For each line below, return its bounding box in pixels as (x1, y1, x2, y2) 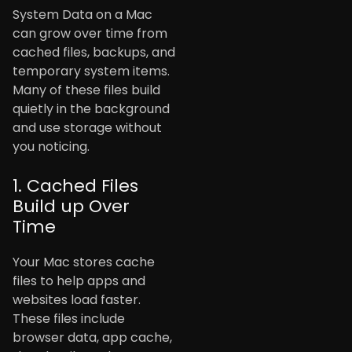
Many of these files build (13, 81, 160, 100)
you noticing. (13, 137, 90, 156)
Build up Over (13, 194, 130, 219)
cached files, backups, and (13, 43, 175, 62)
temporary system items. (13, 62, 170, 81)
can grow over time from (13, 24, 167, 43)
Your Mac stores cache (13, 253, 155, 272)
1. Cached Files (13, 174, 138, 199)
